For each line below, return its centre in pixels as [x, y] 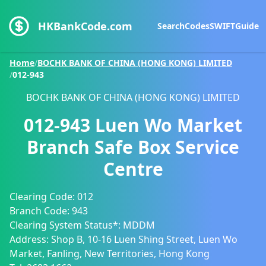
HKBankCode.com [85, 26]
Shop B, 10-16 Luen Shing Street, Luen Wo [144, 239]
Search [171, 26]
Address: [30, 239]
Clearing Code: [43, 197]
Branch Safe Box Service [133, 147]
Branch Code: [41, 211]
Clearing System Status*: [66, 225]
